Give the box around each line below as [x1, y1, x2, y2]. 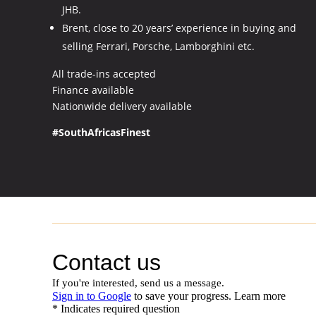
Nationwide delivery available [51, 99, 192, 113]
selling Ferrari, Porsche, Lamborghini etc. [61, 39, 255, 53]
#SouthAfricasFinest [51, 125, 150, 139]
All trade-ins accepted [51, 66, 156, 80]
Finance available [51, 83, 134, 97]
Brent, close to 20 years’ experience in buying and [61, 20, 296, 35]
